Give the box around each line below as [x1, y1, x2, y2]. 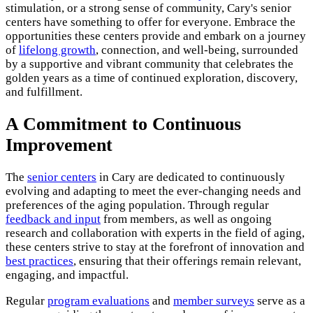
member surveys [173, 294, 254, 308]
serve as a [254, 294, 305, 308]
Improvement [6, 134, 112, 155]
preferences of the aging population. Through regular [6, 198, 269, 212]
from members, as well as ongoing [101, 212, 272, 226]
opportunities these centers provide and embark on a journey [6, 29, 306, 43]
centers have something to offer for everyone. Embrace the [6, 15, 296, 29]
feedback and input [6, 212, 101, 226]
